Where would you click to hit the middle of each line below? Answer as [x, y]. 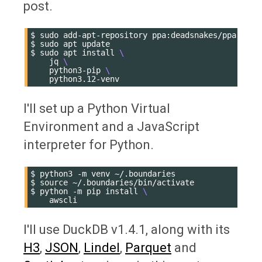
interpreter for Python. [89, 144]
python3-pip [75, 70]
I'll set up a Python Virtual [97, 108]
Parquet [148, 247]
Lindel [102, 247]
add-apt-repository [105, 35]
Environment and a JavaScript [111, 126]
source [54, 182]
